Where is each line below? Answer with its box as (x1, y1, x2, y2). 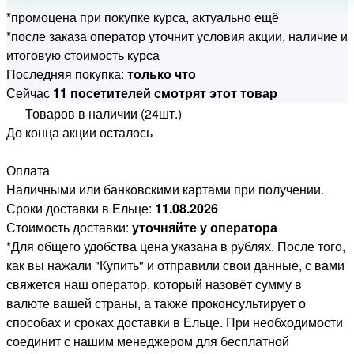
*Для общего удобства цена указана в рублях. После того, (6, 236, 345, 255)
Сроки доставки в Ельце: (6, 198, 155, 217)
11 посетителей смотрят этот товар (53, 83, 277, 102)
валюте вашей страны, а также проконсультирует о (6, 293, 306, 312)
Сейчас (6, 83, 53, 102)
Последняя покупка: (6, 64, 127, 83)
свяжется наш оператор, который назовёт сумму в (6, 274, 302, 293)
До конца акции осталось (6, 122, 153, 141)
